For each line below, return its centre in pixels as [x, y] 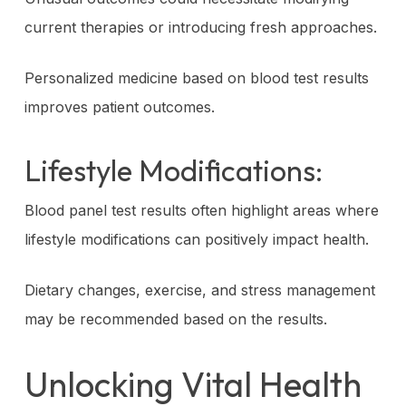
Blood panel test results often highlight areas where [201, 210]
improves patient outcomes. [119, 106]
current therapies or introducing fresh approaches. [200, 27]
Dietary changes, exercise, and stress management [199, 290]
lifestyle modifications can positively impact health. [196, 239]
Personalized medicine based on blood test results [196, 77]
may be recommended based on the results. [175, 319]
